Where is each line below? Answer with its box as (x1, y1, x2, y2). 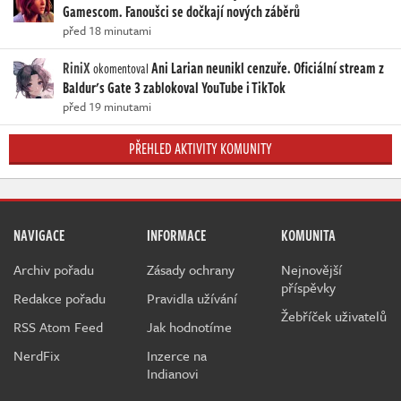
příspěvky (280, 277, 336, 297)
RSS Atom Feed (13, 316, 103, 337)
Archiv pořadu (13, 259, 94, 279)
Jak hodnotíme (147, 316, 233, 337)
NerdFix (13, 345, 60, 365)
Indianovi (147, 363, 200, 383)
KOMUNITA (280, 224, 336, 246)
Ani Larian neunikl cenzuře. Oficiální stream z (151, 56, 384, 79)
